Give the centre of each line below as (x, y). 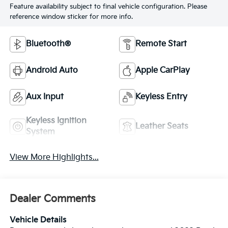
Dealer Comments (52, 199)
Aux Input (45, 97)
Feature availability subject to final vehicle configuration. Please (108, 7)
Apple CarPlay (163, 70)
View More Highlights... (54, 157)
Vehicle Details (38, 220)
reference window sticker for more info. (71, 17)
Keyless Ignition (56, 121)
